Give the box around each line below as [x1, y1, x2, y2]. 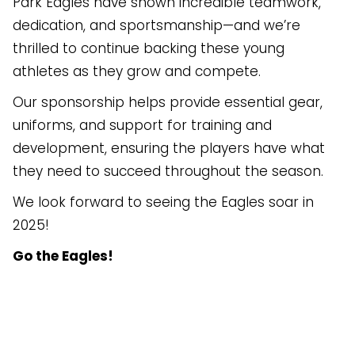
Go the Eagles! [13, 246, 113, 265]
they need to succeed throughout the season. [13, 162, 323, 181]
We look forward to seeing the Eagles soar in [13, 193, 314, 212]
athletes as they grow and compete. [13, 62, 261, 81]
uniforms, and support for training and [13, 116, 272, 135]
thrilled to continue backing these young [13, 39, 284, 58]
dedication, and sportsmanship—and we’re [13, 16, 300, 35]
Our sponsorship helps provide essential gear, [13, 93, 323, 112]
